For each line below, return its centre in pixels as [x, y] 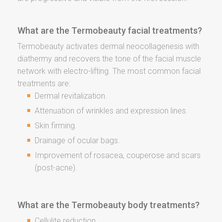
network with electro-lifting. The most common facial [109, 71]
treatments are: [44, 83]
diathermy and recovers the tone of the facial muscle [109, 58]
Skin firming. [56, 125]
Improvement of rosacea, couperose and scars [118, 155]
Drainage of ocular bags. [77, 140]
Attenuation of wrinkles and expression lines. [111, 111]
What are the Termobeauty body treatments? [109, 205]
